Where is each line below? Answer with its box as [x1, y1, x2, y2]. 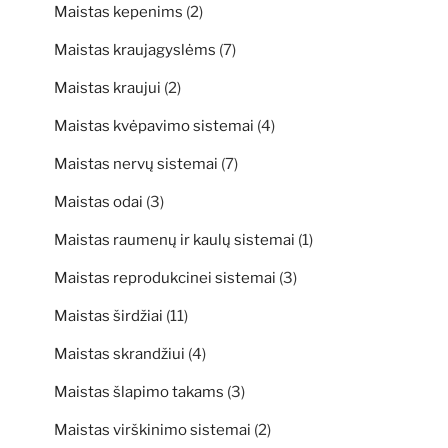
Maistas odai [54, 193, 143, 212]
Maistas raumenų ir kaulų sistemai [54, 231, 295, 250]
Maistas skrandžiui [54, 345, 185, 364]
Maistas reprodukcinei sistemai [54, 269, 276, 288]
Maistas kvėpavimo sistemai [54, 117, 254, 136]
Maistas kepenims [54, 3, 183, 22]
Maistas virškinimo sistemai [54, 421, 251, 440]
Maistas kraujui [54, 79, 161, 98]
